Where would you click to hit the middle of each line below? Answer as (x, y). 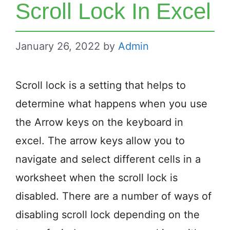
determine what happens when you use (111, 104)
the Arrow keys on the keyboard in (99, 122)
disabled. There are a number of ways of (113, 196)
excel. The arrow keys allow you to (100, 141)
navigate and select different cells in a (108, 159)
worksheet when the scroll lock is (97, 178)
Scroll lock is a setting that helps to (101, 85)
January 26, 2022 (58, 46)
